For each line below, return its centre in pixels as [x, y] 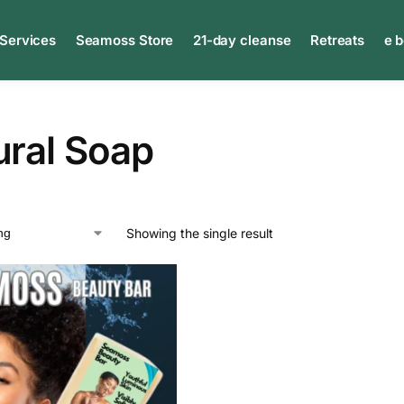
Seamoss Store [124, 40]
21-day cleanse [242, 40]
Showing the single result [199, 233]
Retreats [337, 40]
